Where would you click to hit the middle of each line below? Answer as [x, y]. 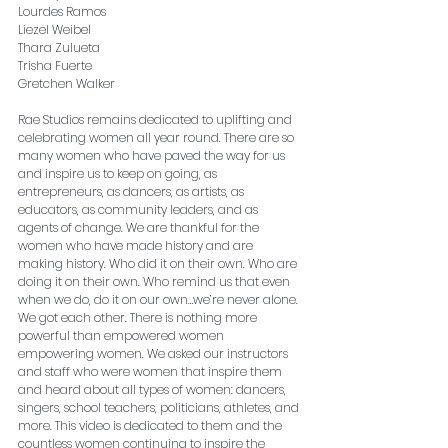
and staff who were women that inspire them [151, 371]
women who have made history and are [137, 245]
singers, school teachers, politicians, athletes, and [160, 407]
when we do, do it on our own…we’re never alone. [159, 299]
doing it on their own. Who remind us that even [155, 281]
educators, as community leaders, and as [139, 209]
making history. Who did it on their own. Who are [159, 263]
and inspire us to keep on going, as [119, 173]
